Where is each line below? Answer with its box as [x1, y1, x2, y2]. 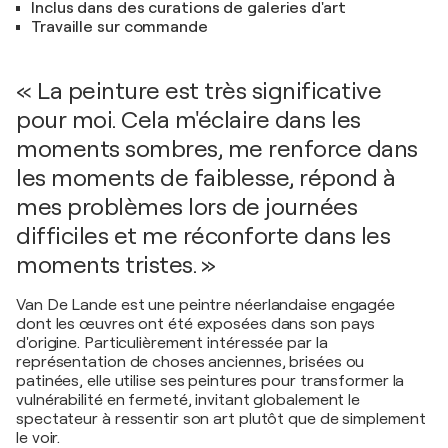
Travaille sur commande [31, 17, 208, 36]
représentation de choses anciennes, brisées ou [16, 352, 365, 371]
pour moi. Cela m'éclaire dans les [16, 105, 361, 134]
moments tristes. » [16, 250, 215, 279]
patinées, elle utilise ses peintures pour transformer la [16, 371, 405, 390]
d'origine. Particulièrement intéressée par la [16, 333, 328, 352]
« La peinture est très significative [16, 76, 381, 105]
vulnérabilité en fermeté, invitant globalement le [16, 390, 361, 409]
